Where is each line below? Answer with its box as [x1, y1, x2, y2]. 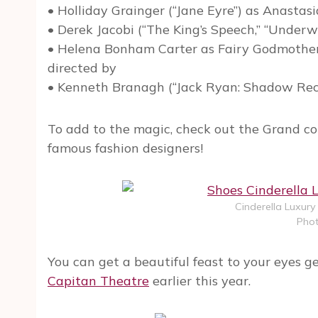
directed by [48, 60, 116, 77]
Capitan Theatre [48, 273, 149, 290]
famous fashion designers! [48, 140, 203, 157]
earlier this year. [149, 273, 251, 290]
